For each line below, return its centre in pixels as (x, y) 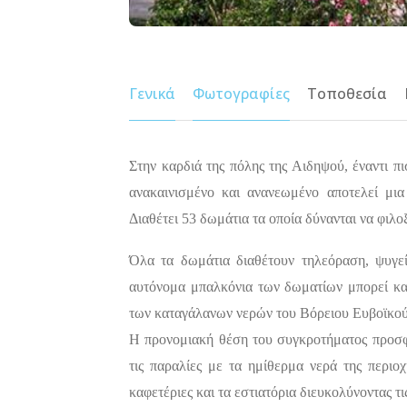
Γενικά (152, 93)
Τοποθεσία (347, 93)
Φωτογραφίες (241, 93)
